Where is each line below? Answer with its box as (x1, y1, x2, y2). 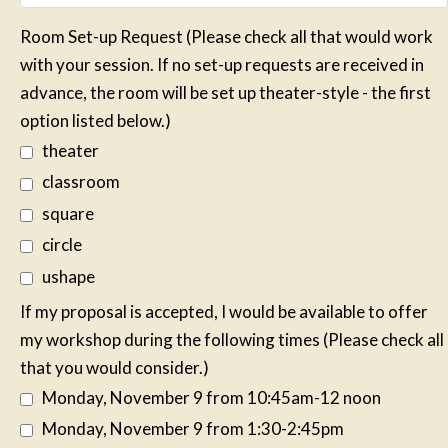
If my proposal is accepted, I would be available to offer (20, 300, 428, 322)
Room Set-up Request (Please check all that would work (20, 25, 433, 47)
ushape (41, 265, 95, 287)
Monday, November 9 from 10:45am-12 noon (41, 386, 381, 408)
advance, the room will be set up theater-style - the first (20, 81, 431, 103)
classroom (41, 171, 120, 193)
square (41, 202, 94, 224)
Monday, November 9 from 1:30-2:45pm (41, 417, 344, 439)
